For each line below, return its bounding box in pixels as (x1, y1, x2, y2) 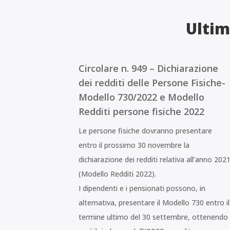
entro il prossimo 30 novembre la (79, 140, 190, 150)
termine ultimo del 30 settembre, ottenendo (79, 212, 228, 222)
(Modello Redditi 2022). (79, 169, 157, 179)
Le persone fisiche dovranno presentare (79, 126, 213, 136)
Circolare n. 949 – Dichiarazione (79, 62, 219, 75)
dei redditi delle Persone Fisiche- (79, 76, 226, 89)
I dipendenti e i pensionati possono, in (79, 183, 206, 194)
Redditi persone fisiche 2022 (79, 105, 205, 118)
